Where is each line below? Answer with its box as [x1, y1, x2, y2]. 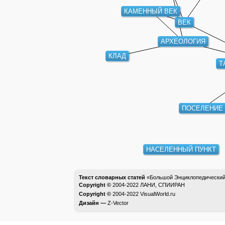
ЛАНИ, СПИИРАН [140, 182, 185, 188]
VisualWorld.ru [140, 191, 175, 197]
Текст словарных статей [79, 174, 145, 180]
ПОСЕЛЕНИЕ [182, 105, 224, 114]
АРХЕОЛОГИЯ [160, 40, 205, 48]
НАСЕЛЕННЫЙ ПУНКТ [148, 148, 218, 156]
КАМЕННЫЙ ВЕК [123, 11, 176, 19]
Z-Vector [107, 200, 129, 206]
